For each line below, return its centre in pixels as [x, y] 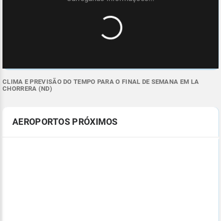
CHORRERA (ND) [27, 89]
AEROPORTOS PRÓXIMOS [65, 122]
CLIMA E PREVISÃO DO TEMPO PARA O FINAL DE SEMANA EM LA [101, 82]
